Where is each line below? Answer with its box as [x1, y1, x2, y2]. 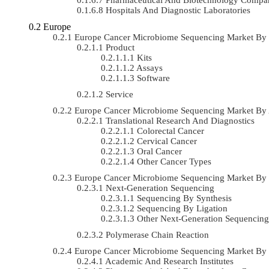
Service [106, 89, 133, 99]
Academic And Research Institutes [105, 256, 234, 266]
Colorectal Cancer [137, 125, 204, 136]
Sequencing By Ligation [137, 203, 228, 213]
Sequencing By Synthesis [137, 193, 232, 203]
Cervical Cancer [137, 136, 197, 146]
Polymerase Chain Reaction [106, 229, 209, 240]
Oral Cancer [137, 146, 182, 156]
